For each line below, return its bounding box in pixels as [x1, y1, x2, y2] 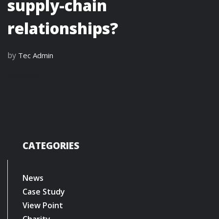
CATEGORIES [22, 139, 79, 152]
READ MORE [7, 71, 41, 82]
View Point [22, 199, 63, 211]
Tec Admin [18, 50, 53, 60]
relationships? [7, 17, 118, 39]
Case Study [22, 186, 65, 197]
